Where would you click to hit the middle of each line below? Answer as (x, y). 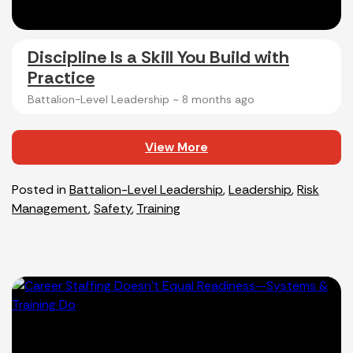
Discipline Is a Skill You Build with (158, 57)
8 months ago (218, 99)
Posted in (41, 189)
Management (50, 208)
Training (158, 208)
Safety (113, 208)
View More (176, 147)
